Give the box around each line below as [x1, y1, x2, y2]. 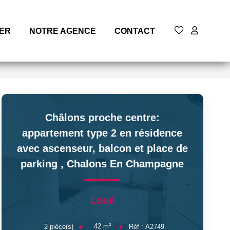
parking [21, 158, 61, 169]
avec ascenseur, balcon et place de [16, 143, 188, 154]
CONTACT [114, 26, 155, 35]
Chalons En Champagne [67, 158, 184, 169]
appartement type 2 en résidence [22, 127, 183, 139]
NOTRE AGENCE [29, 26, 96, 35]
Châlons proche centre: [45, 112, 160, 123]
